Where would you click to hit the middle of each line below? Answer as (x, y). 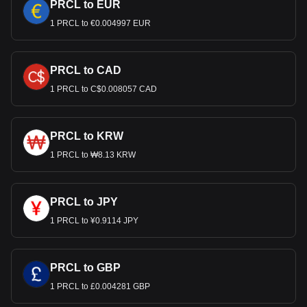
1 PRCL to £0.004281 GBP (100, 286)
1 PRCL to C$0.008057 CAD (103, 89)
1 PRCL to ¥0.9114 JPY (94, 221)
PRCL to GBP (85, 268)
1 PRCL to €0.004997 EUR (100, 23)
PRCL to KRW (87, 136)
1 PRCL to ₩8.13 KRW (93, 155)
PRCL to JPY (84, 202)
